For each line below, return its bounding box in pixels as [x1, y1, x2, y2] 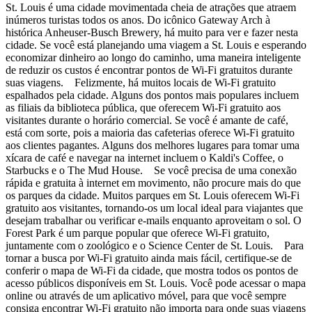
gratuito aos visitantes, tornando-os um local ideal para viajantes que [6, 201, 303, 214]
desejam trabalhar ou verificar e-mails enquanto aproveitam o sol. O [6, 214, 302, 226]
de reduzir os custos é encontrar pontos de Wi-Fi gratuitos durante [6, 63, 292, 76]
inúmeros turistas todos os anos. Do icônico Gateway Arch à [6, 13, 270, 26]
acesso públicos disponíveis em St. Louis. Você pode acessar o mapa [6, 276, 306, 289]
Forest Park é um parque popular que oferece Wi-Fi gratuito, [6, 226, 270, 239]
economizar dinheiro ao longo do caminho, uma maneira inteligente [6, 51, 301, 63]
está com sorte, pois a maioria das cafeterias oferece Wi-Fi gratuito [6, 126, 295, 139]
